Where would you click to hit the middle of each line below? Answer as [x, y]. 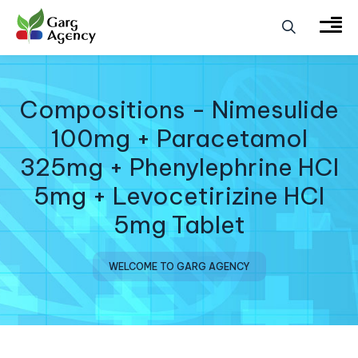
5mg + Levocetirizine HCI [179, 196]
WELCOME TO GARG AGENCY [179, 267]
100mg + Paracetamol [179, 139]
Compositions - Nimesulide [179, 110]
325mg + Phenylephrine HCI [179, 167]
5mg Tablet [179, 225]
